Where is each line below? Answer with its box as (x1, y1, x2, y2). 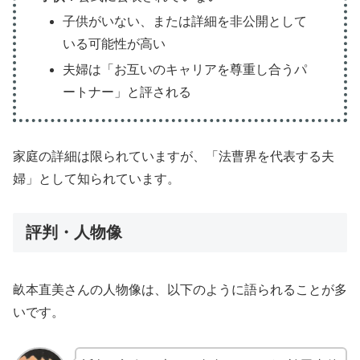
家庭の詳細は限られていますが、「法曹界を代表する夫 (13, 149, 334, 163)
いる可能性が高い (63, 37, 166, 51)
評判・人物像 (26, 223, 122, 242)
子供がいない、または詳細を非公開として (63, 14, 308, 29)
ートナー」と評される (63, 84, 192, 99)
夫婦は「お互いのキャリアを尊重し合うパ (63, 62, 308, 76)
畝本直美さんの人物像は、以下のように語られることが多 (13, 282, 347, 297)
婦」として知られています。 (13, 171, 180, 186)
